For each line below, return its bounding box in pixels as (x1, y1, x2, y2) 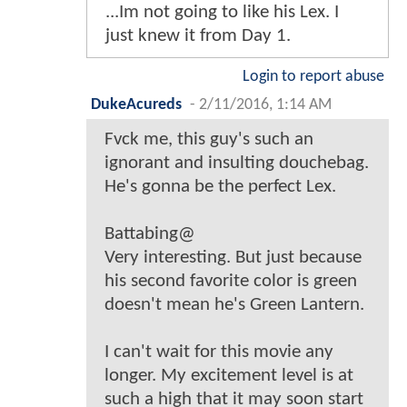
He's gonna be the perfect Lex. (104, 177, 336, 197)
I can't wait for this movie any (104, 342, 333, 362)
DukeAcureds (91, 97, 182, 114)
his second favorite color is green (104, 272, 357, 292)
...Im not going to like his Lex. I (105, 3, 339, 23)
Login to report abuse (243, 69, 384, 85)
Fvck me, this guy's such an (104, 130, 313, 150)
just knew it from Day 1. (105, 26, 291, 46)
